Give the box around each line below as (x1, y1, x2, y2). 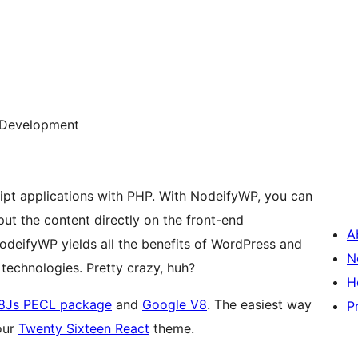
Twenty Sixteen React (18, 320, 149, 337)
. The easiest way (207, 296, 312, 313)
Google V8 (142, 296, 207, 313)
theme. (149, 320, 194, 337)
